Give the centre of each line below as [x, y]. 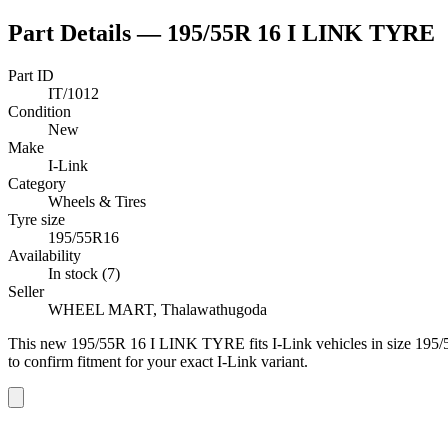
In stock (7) [84, 273]
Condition [39, 111]
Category [37, 183]
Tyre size [36, 219]
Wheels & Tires [97, 201]
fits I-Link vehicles [306, 343]
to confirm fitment [64, 361]
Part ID [31, 75]
